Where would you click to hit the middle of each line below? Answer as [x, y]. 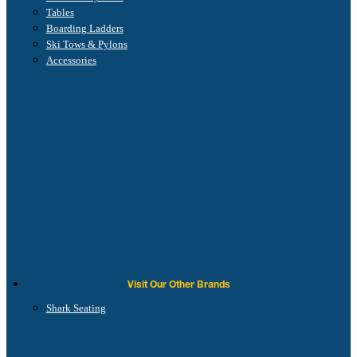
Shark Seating [76, 308]
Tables [60, 13]
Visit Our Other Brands [178, 284]
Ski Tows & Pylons [86, 45]
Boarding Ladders [84, 29]
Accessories [71, 61]
